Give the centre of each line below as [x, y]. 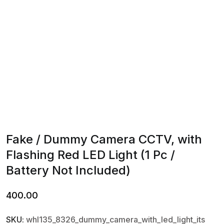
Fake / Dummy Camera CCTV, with [104, 139]
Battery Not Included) [68, 170]
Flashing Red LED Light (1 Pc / [90, 155]
